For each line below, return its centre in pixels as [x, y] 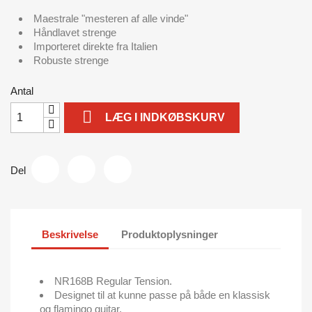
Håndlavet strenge [76, 32]
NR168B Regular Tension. [115, 281]
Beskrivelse [70, 235]
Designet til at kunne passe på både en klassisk [162, 295]
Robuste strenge [74, 60]
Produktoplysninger [170, 235]
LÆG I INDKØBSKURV [165, 117]
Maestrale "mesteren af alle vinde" [111, 18]
